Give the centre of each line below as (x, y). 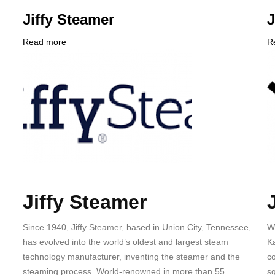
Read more (44, 41)
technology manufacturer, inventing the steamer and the (131, 257)
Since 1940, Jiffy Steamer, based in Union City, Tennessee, (137, 227)
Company (41, 56)
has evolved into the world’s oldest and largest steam (125, 242)
